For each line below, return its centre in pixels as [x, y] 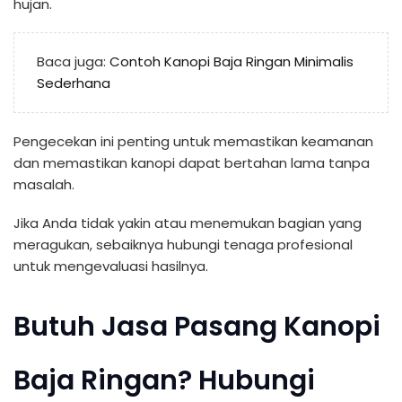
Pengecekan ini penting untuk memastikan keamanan [193, 142]
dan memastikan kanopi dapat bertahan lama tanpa [192, 163]
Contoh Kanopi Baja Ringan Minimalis [232, 62]
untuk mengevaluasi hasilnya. [111, 266]
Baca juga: [73, 62]
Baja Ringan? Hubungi [164, 380]
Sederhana [74, 83]
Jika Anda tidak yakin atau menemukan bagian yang [188, 223]
